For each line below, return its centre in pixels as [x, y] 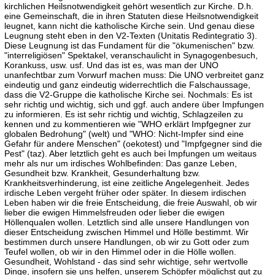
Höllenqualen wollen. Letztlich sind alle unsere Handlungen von [127, 222]
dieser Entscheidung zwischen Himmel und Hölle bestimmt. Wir [126, 232]
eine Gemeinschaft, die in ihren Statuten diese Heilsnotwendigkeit [131, 16]
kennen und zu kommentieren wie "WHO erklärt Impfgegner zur [128, 124]
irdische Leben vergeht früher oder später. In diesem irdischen [125, 193]
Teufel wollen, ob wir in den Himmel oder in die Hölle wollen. [120, 252]
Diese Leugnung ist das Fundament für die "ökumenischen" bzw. [130, 45]
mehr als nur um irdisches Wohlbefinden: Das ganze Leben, [121, 163]
